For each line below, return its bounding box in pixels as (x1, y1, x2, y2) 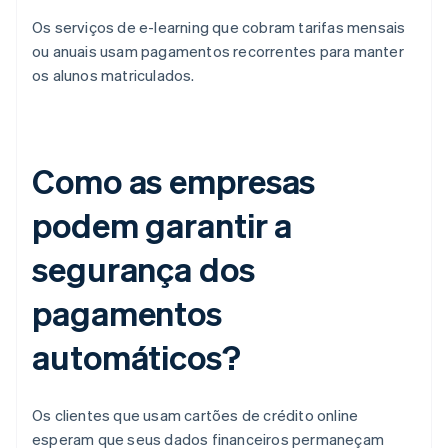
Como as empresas (32, 159, 316, 203)
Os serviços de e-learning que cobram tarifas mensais (32, 17, 406, 38)
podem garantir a (32, 203, 293, 247)
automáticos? (32, 335, 241, 379)
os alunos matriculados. (32, 65, 195, 86)
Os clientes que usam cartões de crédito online (32, 405, 359, 426)
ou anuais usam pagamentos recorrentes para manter (32, 41, 404, 62)
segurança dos (32, 247, 255, 291)
